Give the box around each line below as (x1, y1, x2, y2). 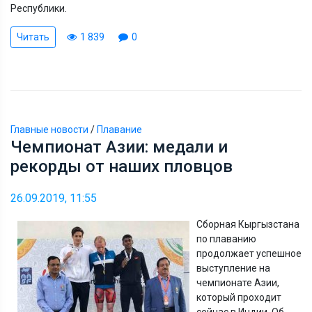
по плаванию (196, 233, 256, 244)
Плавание (97, 123, 142, 135)
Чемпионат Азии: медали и (10, 136, 228, 157)
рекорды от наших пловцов (10, 156, 233, 176)
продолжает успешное (196, 247, 302, 259)
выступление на (196, 262, 270, 274)
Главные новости (10, 123, 88, 135)
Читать (17, 31, 49, 42)
